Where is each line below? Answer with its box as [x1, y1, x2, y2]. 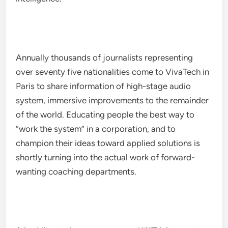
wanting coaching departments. [16, 166, 137, 177]
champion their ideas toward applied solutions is [16, 138, 201, 148]
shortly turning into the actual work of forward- [16, 152, 195, 162]
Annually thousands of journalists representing [16, 52, 193, 63]
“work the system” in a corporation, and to [16, 124, 176, 134]
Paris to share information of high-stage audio [16, 81, 191, 91]
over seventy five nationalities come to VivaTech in [16, 67, 210, 77]
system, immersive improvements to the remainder [16, 95, 209, 105]
